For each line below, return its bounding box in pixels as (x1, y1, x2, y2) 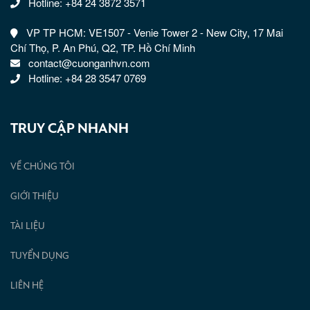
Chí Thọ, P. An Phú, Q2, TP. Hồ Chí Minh (10, 40, 195, 55)
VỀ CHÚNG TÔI (10, 162, 75, 172)
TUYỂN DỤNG (10, 251, 69, 262)
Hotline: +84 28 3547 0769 (28, 71, 146, 86)
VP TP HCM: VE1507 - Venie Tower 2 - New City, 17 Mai (26, 25, 283, 40)
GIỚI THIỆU (10, 192, 59, 202)
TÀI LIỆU (10, 221, 45, 232)
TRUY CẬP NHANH (10, 122, 129, 136)
